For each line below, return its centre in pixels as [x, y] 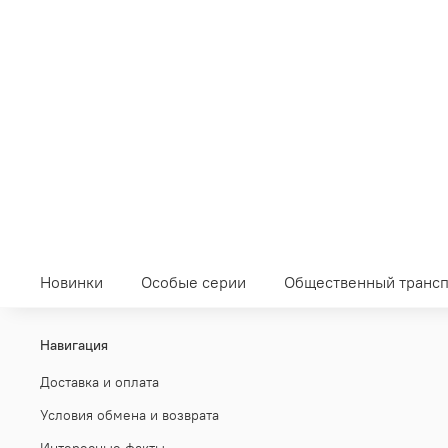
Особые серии [193, 282]
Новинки [71, 282]
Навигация [74, 344]
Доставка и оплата [99, 381]
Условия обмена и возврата [129, 414]
